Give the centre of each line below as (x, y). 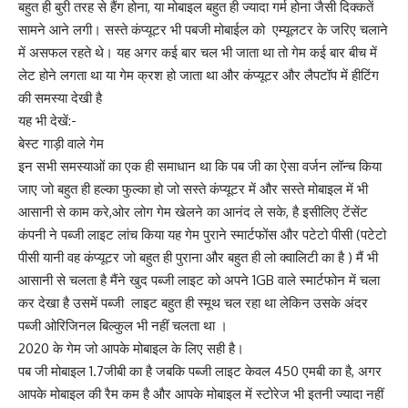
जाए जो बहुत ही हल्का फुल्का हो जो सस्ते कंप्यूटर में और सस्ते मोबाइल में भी (193, 189)
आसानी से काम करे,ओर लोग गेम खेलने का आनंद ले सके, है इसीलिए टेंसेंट (193, 212)
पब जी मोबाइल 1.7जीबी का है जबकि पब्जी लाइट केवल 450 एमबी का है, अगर (200, 371)
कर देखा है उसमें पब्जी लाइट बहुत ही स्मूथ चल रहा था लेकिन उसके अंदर (193, 303)
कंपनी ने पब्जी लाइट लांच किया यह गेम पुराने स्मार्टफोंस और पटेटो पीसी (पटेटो (202, 235)
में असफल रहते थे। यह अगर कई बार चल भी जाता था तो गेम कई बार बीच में (198, 52)
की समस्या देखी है (60, 98)
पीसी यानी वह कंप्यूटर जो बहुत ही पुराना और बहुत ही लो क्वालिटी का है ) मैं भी (198, 257)
